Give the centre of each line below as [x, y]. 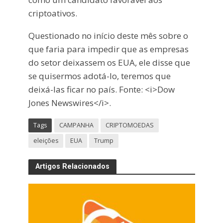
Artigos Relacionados [72, 167]
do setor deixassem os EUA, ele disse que [109, 62]
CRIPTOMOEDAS [129, 125]
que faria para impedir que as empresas [108, 49]
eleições [46, 140]
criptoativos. [53, 13]
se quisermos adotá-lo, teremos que [99, 76]
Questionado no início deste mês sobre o [108, 35]
